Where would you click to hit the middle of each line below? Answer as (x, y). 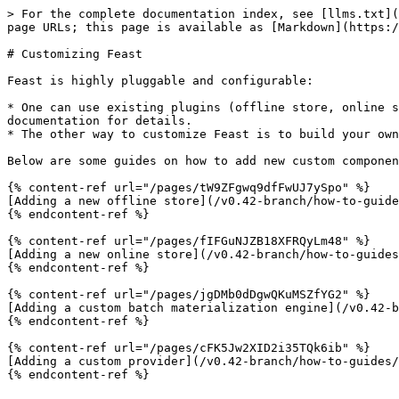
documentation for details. (100, 121)
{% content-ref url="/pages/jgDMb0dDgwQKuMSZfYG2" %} (189, 294)
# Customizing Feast (75, 54)
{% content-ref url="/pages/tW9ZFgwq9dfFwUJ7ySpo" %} (189, 187)
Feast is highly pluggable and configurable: (160, 81)
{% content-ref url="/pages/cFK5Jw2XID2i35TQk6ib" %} (189, 348)
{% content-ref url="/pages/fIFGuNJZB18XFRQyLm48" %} (189, 241)
